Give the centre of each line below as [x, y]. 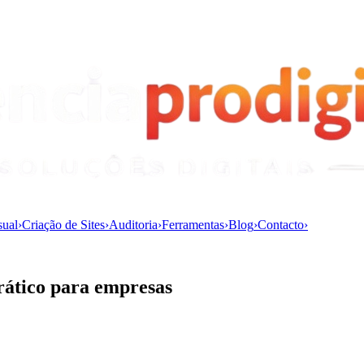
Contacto [281, 225]
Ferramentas [193, 225]
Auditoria [133, 225]
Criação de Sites [63, 225]
